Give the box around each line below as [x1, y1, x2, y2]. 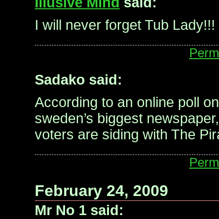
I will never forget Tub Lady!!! [35, 17, 215, 33]
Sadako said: [35, 72, 122, 88]
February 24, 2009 [35, 181, 168, 199]
